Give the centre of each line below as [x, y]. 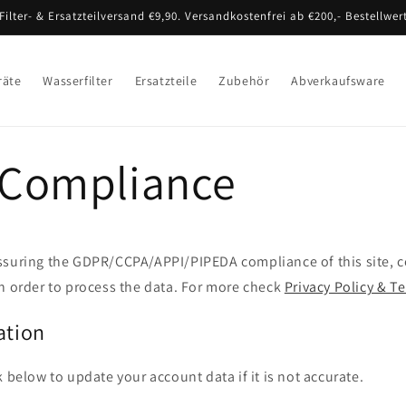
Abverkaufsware [338, 81]
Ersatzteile [166, 81]
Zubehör [244, 81]
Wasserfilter [78, 81]
